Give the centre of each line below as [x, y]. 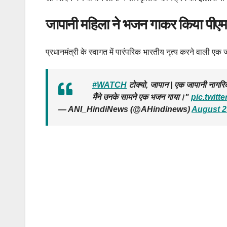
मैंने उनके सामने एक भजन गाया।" [142, 97]
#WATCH [109, 85]
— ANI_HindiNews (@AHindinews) [125, 109]
